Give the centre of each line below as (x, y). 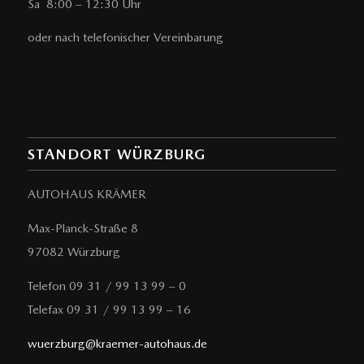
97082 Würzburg (74, 252)
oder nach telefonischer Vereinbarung (125, 38)
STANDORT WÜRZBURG (116, 154)
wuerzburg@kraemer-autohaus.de (117, 343)
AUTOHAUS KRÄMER (87, 195)
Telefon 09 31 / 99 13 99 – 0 (106, 286)
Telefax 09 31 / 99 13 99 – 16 (109, 309)
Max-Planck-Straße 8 (82, 229)
